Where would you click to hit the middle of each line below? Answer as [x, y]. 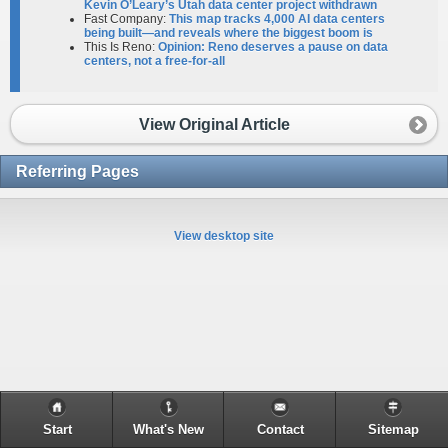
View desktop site [224, 235]
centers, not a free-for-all [154, 61]
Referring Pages [77, 171]
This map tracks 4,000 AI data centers [277, 19]
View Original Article [214, 124]
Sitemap [393, 430]
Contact [280, 430]
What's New [168, 430]
